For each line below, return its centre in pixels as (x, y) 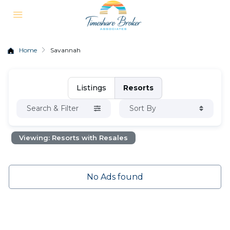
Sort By (142, 108)
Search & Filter (53, 108)
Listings (91, 88)
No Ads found (115, 177)
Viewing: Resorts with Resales (74, 138)
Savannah (65, 50)
